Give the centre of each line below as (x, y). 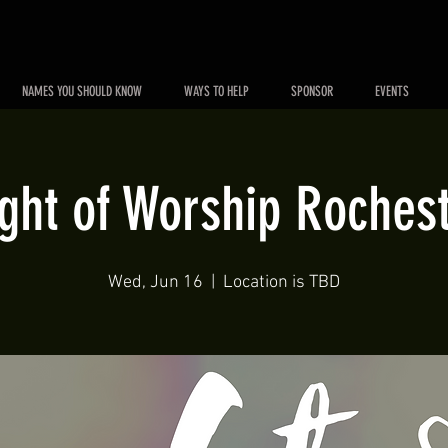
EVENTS (392, 91)
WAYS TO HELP (216, 91)
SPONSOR (312, 91)
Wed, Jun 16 (155, 282)
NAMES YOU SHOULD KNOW (82, 91)
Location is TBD (281, 282)
